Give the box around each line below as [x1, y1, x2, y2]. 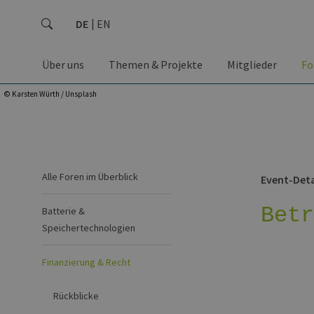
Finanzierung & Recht [42, 256, 130, 268]
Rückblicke [53, 289, 99, 302]
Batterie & [42, 205, 85, 217]
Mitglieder [227, 57, 277, 71]
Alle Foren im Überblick [42, 170, 138, 183]
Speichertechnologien [42, 221, 135, 234]
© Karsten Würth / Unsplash [4, 89, 97, 99]
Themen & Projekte [109, 57, 203, 71]
